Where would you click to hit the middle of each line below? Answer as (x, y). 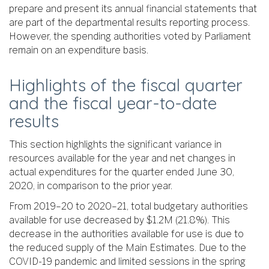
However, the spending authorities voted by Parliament (130, 37)
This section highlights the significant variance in (115, 144)
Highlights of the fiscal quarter (126, 85)
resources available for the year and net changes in (122, 158)
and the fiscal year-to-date (113, 103)
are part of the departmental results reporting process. (129, 23)
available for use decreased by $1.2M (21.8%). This (119, 220)
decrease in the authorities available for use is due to (126, 234)
